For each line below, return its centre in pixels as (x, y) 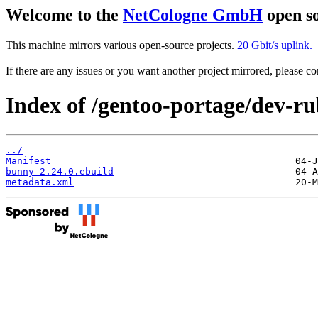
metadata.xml (40, 182)
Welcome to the (64, 15)
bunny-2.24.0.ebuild (60, 171)
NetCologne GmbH (193, 15)
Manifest (28, 160)
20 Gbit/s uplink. (275, 45)
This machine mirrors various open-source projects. (121, 45)
